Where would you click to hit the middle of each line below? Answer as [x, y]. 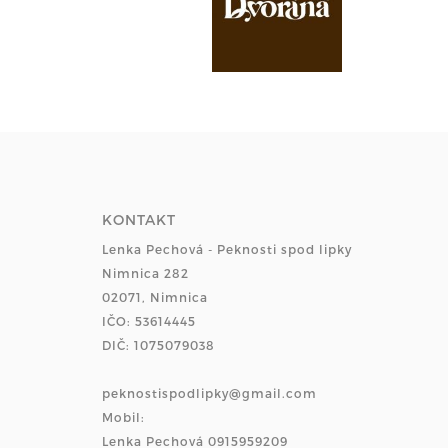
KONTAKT [139, 219]
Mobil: [123, 416]
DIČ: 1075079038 [158, 344]
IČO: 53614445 [149, 320]
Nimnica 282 [145, 272]
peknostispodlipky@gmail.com [209, 392]
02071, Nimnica [155, 296]
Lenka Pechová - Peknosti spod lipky [227, 248]
